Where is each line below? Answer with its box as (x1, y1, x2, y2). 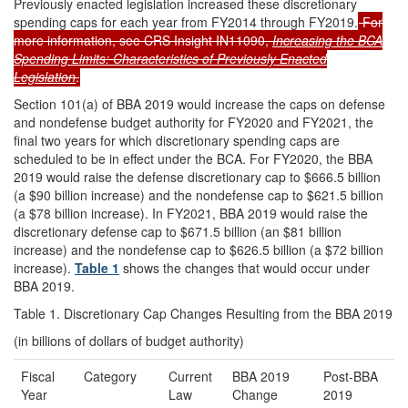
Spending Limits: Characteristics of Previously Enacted (14, 48, 327, 67)
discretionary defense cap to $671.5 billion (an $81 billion (14, 221, 342, 240)
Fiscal (21, 366, 55, 385)
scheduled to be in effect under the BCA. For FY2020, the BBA (14, 148, 372, 168)
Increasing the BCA (272, 30, 382, 49)
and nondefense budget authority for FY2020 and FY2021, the (14, 112, 373, 131)
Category (84, 366, 137, 385)
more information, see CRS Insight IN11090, (14, 30, 272, 49)
